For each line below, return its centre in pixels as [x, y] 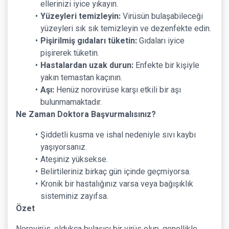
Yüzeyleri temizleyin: [80, 16]
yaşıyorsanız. [64, 147]
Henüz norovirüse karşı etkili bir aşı [117, 90]
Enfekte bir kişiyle [166, 65]
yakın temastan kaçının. [81, 78]
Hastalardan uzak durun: [87, 65]
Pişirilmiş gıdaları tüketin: [88, 41]
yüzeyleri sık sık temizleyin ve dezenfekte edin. [126, 29]
